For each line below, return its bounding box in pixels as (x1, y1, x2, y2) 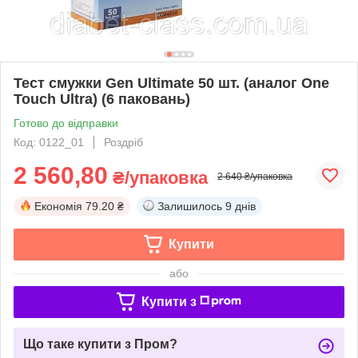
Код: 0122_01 (14, 135, 84, 149)
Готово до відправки (14, 116, 118, 129)
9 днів (225, 199, 256, 213)
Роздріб (104, 135, 143, 149)
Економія (34, 199, 82, 213)
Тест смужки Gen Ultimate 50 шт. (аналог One (14, 74, 329, 91)
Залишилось (157, 199, 222, 213)
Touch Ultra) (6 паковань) (14, 90, 190, 107)
